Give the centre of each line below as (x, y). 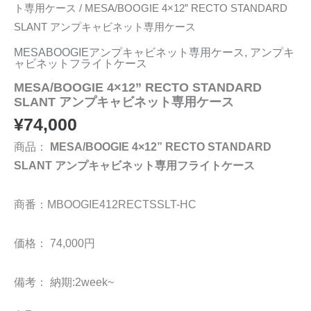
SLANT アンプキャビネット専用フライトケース (134, 166)
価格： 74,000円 (54, 243)
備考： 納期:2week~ (64, 281)
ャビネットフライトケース (81, 63)
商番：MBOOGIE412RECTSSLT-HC (105, 204)
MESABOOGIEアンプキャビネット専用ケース (129, 52)
